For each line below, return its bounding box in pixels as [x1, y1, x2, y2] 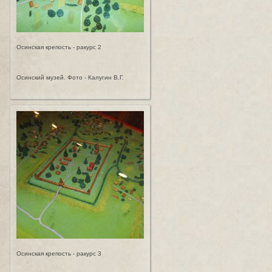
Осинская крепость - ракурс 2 [16, 44, 101, 50]
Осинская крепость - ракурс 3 [16, 250, 101, 257]
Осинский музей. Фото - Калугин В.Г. [16, 74, 124, 81]
